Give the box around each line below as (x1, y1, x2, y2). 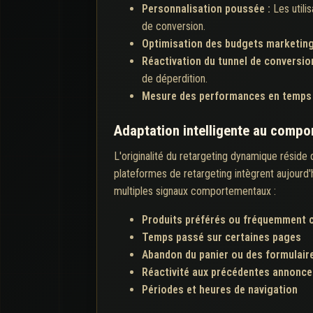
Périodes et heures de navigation (142, 282, 298, 296)
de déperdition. (142, 71, 208, 85)
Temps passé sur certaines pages (142, 230, 301, 244)
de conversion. (142, 19, 205, 33)
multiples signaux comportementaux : (114, 184, 276, 198)
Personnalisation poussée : (142, 1, 273, 15)
